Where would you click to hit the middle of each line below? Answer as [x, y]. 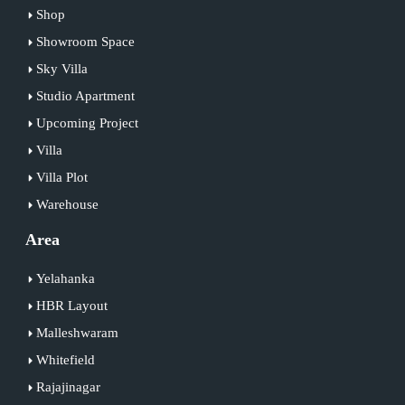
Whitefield [65, 359]
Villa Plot [61, 177]
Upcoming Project [87, 122]
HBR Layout [71, 305]
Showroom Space [85, 41]
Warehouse [67, 204]
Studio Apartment [85, 95]
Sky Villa [61, 68]
